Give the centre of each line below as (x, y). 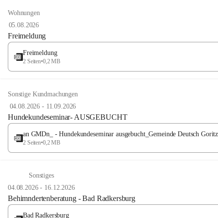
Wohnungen (24, 13)
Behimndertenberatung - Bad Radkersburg (72, 198)
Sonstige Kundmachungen (43, 94)
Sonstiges (41, 175)
